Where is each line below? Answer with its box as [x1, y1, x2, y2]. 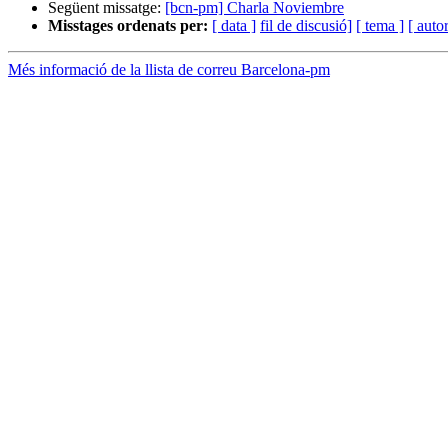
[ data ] [212, 17, 256, 35]
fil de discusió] [260, 17, 352, 35]
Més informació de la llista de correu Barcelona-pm [8, 61, 330, 79]
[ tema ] [356, 17, 404, 35]
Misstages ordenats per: [48, 17, 208, 35]
